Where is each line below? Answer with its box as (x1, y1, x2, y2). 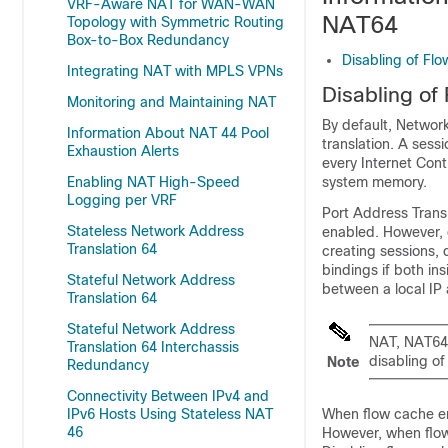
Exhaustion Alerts (67, 143, 179, 159)
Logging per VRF (67, 192, 177, 208)
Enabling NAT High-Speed (67, 174, 240, 190)
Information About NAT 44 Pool (67, 125, 269, 141)
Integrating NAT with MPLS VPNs (67, 63, 283, 79)
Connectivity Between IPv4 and (67, 388, 269, 404)
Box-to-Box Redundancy (67, 32, 229, 48)
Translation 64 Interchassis (67, 339, 239, 355)
